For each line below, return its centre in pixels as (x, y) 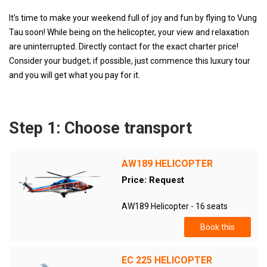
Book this (217, 227)
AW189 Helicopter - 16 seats (174, 206)
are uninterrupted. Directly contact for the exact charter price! (124, 46)
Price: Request (153, 180)
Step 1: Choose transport (100, 128)
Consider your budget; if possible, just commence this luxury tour (130, 61)
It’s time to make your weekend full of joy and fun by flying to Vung (133, 18)
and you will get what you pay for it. (74, 75)
